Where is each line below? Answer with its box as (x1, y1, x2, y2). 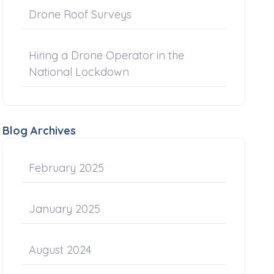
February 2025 (29, 161, 105, 175)
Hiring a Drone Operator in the (29, 48, 185, 62)
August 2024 (29, 243, 92, 257)
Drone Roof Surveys (29, 7, 132, 21)
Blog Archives (2, 124, 76, 138)
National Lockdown (29, 65, 130, 79)
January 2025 (29, 202, 101, 216)
